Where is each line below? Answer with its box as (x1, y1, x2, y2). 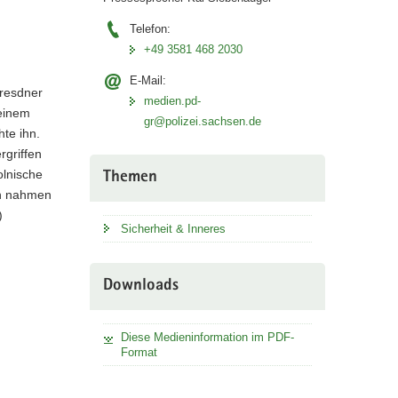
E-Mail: (129, 73, 166, 87)
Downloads (102, 277, 179, 295)
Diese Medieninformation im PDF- (120, 330, 294, 344)
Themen (102, 169, 157, 187)
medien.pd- (143, 93, 201, 107)
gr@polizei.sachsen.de (143, 114, 261, 128)
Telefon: (129, 21, 171, 36)
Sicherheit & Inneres (120, 221, 226, 235)
